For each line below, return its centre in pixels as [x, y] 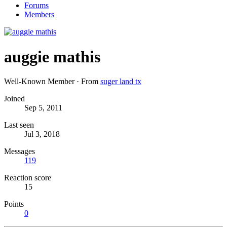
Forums [36, 6]
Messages [20, 152]
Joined [14, 99]
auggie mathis [52, 56]
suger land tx [121, 82]
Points [14, 204]
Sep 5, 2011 [43, 108]
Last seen [19, 125]
